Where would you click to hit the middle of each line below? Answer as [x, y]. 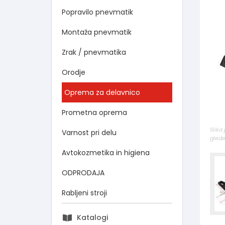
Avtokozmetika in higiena [106, 153]
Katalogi [92, 217]
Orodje [74, 72]
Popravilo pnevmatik [97, 12]
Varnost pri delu [89, 133]
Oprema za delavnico [102, 92]
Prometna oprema [94, 113]
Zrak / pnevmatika [94, 52]
